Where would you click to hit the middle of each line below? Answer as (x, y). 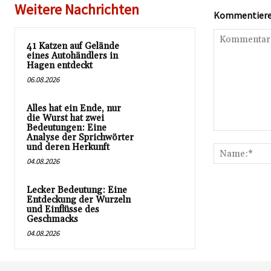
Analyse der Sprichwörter (80, 138)
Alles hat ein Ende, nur (74, 109)
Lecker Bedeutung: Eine (77, 191)
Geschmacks (52, 220)
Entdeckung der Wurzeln (79, 200)
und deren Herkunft (68, 148)
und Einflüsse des (63, 210)
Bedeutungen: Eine (67, 128)
